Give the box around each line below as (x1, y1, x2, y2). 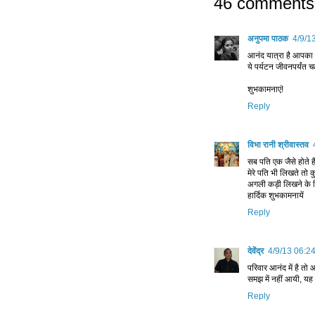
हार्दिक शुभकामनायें (247, 191, 304, 201)
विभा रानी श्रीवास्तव (247, 140, 309, 150)
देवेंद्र (247, 246, 264, 257)
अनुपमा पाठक (247, 34, 288, 44)
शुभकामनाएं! (247, 84, 283, 95)
